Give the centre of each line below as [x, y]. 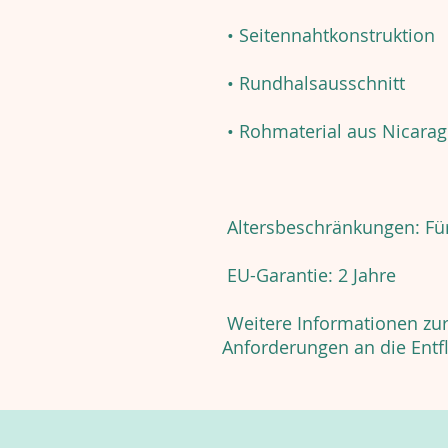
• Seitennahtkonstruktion [328, 35]
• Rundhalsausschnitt [313, 83]
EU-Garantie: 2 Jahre [309, 275]
